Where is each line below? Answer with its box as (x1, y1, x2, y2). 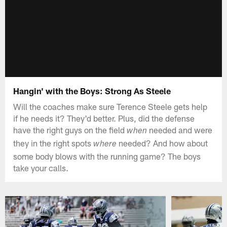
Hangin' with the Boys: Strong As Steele (13, 85, 171, 96)
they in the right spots (13, 137, 94, 148)
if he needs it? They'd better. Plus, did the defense (13, 112, 195, 123)
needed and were (147, 124, 213, 135)
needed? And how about (117, 137, 208, 148)
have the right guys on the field (13, 124, 127, 135)
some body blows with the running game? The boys (13, 150, 201, 161)
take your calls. (13, 162, 69, 173)
